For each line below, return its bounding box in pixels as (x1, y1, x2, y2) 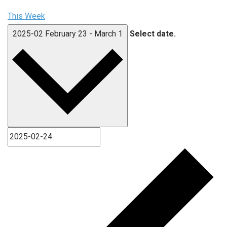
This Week (8, 11, 45, 21)
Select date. (130, 28, 176, 39)
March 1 (94, 28, 123, 39)
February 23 (45, 28, 89, 39)
